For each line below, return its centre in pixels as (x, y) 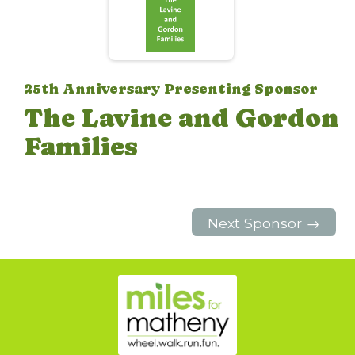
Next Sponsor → (264, 223)
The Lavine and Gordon (181, 118)
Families (81, 147)
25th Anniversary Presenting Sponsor (171, 89)
